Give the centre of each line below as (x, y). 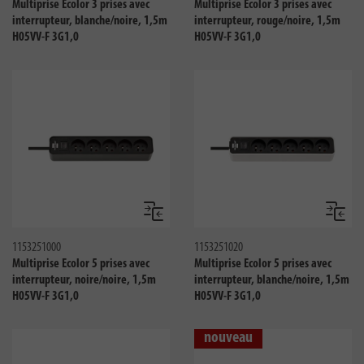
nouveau (228, 338)
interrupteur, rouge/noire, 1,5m (267, 21)
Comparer (172, 217)
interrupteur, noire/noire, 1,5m (84, 280)
